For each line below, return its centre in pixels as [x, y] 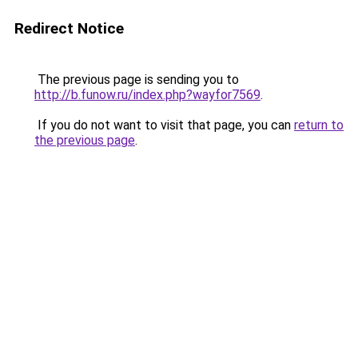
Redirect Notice [69, 28]
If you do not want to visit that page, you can [164, 125]
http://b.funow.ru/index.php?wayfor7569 [147, 95]
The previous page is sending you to [137, 80]
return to [319, 125]
